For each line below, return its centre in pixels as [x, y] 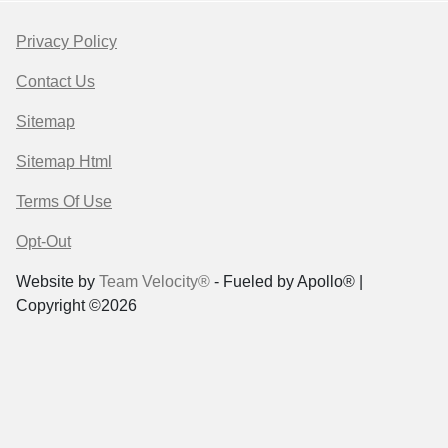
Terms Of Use [64, 201]
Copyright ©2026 [76, 305]
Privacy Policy [66, 41]
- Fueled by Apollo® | [286, 281]
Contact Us [55, 81]
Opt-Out [43, 241]
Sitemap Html [64, 161]
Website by [57, 281]
